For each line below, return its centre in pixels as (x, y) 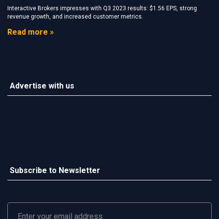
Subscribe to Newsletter (55, 170)
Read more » (31, 32)
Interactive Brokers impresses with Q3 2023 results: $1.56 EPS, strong (102, 8)
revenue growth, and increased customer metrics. (75, 17)
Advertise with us (42, 86)
